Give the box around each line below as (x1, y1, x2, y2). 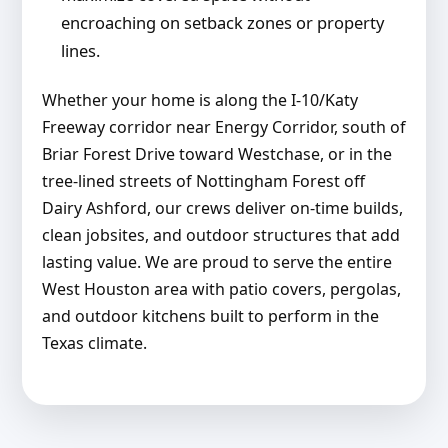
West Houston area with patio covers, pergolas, (41, 278, 401, 301)
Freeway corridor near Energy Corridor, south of (41, 116, 406, 139)
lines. (60, 39, 100, 63)
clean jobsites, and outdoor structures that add (41, 224, 400, 247)
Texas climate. (41, 332, 147, 355)
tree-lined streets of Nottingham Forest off (41, 170, 365, 193)
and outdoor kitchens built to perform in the (41, 305, 379, 328)
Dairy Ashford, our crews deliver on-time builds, (41, 197, 403, 220)
